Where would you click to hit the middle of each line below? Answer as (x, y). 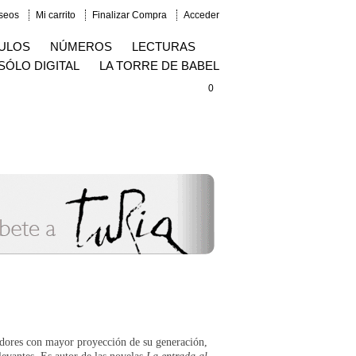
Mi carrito (56, 15)
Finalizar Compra (130, 15)
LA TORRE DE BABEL (159, 66)
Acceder (201, 15)
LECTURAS (164, 46)
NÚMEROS (81, 46)
